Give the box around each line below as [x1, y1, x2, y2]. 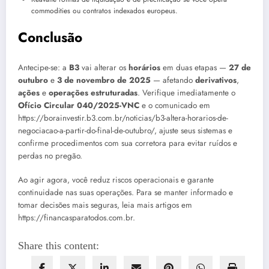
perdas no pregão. [18, 150, 82, 162]
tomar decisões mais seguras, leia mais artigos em [18, 199, 192, 211]
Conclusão [18, 28, 82, 47]
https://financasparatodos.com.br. [18, 212, 135, 224]
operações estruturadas [49, 86, 138, 98]
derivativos [195, 74, 237, 86]
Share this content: [18, 240, 99, 252]
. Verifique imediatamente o [138, 86, 235, 98]
